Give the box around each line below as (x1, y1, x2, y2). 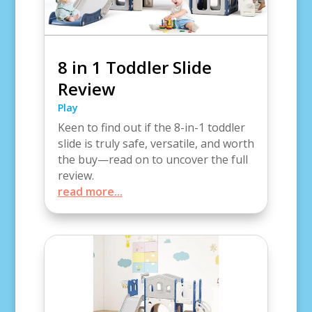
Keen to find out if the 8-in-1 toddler (57, 119, 245, 135)
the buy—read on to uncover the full (57, 151, 248, 167)
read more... (57, 183, 123, 199)
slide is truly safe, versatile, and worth (57, 135, 254, 151)
